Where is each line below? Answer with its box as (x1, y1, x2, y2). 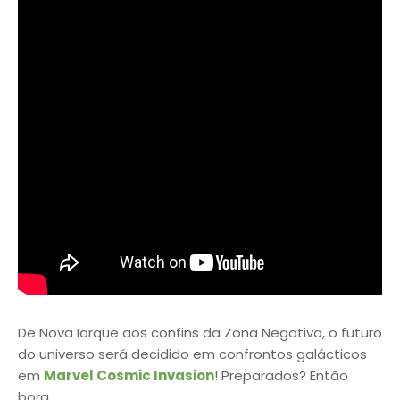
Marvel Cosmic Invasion (44, 365, 214, 385)
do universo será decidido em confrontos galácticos (18, 344, 367, 363)
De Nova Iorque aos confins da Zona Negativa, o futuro (18, 322, 382, 342)
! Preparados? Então (214, 365, 348, 385)
